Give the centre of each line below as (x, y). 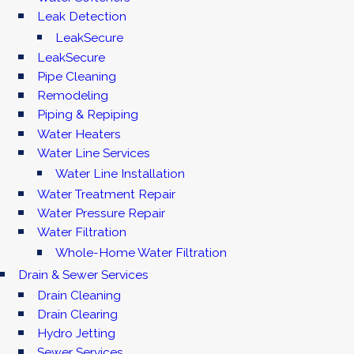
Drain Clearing (77, 314)
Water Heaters (79, 134)
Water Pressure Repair (101, 213)
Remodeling (72, 96)
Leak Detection (81, 17)
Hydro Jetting (76, 333)
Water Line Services (93, 153)
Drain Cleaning (79, 295)
